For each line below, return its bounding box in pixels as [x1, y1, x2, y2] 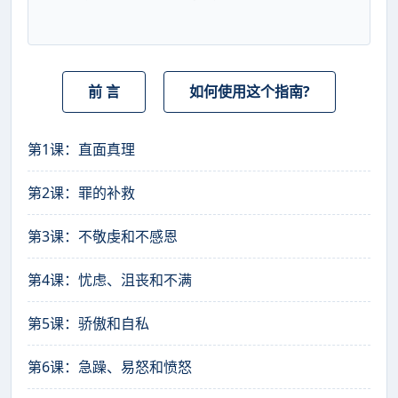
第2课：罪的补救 [28, 183, 135, 203]
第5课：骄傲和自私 [28, 314, 149, 334]
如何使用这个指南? [189, 81, 310, 101]
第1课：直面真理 [28, 139, 135, 160]
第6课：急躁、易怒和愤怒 [28, 357, 192, 378]
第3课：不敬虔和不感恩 [28, 227, 178, 247]
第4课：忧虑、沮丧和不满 [28, 270, 192, 291]
